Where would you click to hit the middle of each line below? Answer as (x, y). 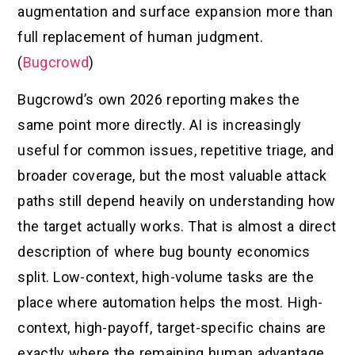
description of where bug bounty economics (164, 251)
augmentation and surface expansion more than (176, 12)
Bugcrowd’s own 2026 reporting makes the (159, 99)
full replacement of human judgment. (140, 37)
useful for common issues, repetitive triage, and (176, 150)
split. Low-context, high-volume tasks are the (166, 277)
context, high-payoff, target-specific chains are (172, 327)
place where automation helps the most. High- (170, 302)
